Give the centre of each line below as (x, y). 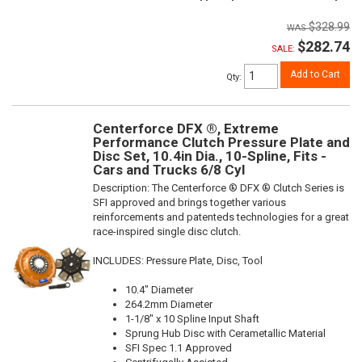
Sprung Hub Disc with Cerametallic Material (225, 334)
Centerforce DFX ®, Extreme (186, 129)
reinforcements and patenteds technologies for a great (221, 217)
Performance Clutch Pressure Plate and (221, 143)
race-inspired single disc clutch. (167, 232)
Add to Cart (315, 75)
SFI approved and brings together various (189, 203)
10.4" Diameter (159, 290)
